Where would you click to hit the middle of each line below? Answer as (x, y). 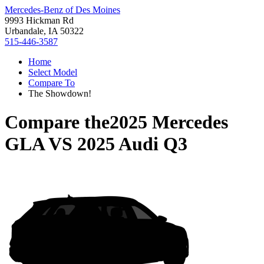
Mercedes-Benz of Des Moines (62, 10)
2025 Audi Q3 (132, 144)
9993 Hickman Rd (39, 20)
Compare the (57, 122)
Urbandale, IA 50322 (44, 31)
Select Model (53, 72)
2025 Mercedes (169, 122)
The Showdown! (60, 93)
